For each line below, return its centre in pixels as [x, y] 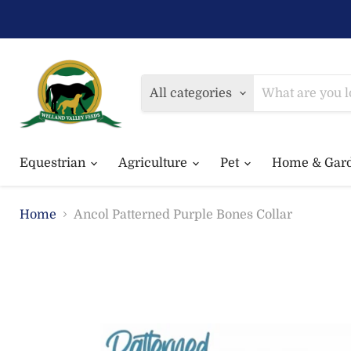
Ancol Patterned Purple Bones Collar [183, 214]
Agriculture [154, 163]
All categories [191, 93]
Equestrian [54, 163]
